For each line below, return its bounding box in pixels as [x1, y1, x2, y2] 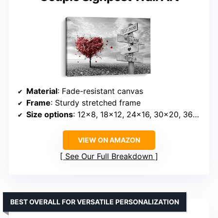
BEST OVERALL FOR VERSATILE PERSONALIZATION [10, 197, 179, 206]
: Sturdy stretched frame [51, 97, 141, 108]
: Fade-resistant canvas [57, 86, 143, 96]
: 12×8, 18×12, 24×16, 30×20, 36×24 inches [73, 109, 193, 119]
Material [26, 86, 57, 96]
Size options [26, 109, 73, 119]
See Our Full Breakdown [65, 151, 153, 161]
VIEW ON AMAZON [78, 135, 140, 144]
